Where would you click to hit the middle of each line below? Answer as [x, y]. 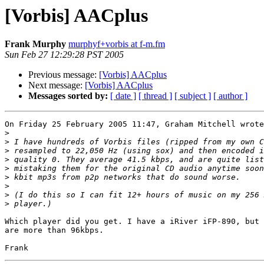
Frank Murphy [35, 44]
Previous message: [64, 75]
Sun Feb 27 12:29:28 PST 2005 [64, 55]
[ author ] [230, 96]
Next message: [57, 85]
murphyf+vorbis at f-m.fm [117, 44]
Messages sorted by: [68, 96]
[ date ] [123, 96]
